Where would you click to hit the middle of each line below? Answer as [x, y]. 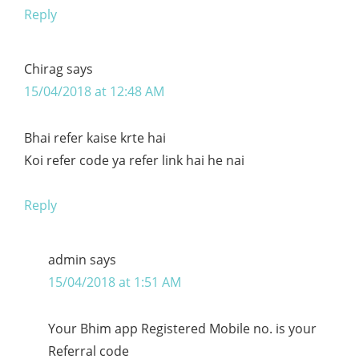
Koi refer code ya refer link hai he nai [134, 160]
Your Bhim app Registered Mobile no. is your [182, 328]
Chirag [44, 69]
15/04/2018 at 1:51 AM [115, 282]
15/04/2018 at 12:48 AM [94, 91]
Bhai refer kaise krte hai [95, 137]
